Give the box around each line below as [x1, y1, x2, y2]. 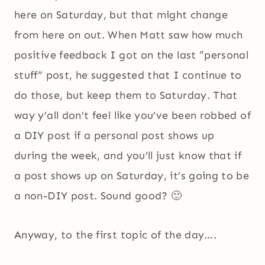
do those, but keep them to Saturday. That [14, 89, 238, 102]
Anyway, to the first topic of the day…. [14, 228, 217, 242]
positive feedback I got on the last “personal [14, 49, 249, 62]
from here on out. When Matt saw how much [14, 28, 243, 42]
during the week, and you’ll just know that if [14, 149, 242, 163]
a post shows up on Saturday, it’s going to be [14, 169, 250, 183]
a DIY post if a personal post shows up [14, 129, 215, 143]
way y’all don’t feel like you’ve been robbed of [14, 109, 251, 122]
